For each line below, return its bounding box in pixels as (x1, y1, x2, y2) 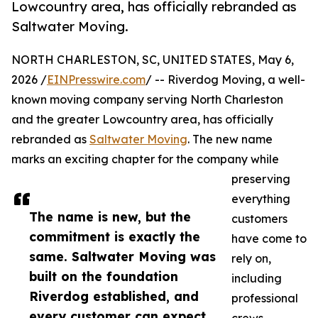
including (231, 271, 282, 286)
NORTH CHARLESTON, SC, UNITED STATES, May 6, (11, 53, 294, 67)
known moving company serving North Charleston (11, 92, 283, 107)
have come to (231, 231, 307, 246)
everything (231, 192, 290, 207)
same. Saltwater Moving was (29, 248, 216, 265)
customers (231, 212, 287, 226)
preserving (231, 172, 290, 187)
